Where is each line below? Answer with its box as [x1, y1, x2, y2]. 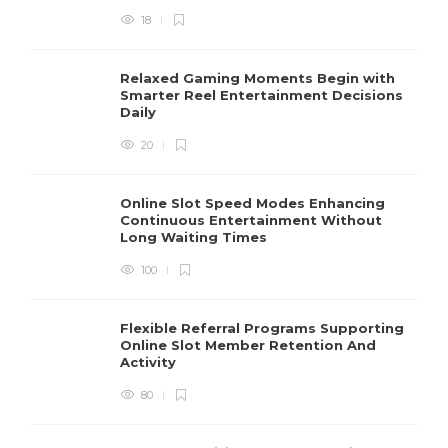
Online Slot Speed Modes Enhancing [120, 194, 385, 211]
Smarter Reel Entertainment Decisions [120, 86, 403, 103]
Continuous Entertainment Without [120, 211, 382, 228]
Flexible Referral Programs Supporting [120, 319, 404, 336]
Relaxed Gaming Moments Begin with [120, 69, 395, 86]
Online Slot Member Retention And [120, 336, 376, 353]
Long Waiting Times [120, 228, 271, 245]
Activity [120, 353, 180, 370]
